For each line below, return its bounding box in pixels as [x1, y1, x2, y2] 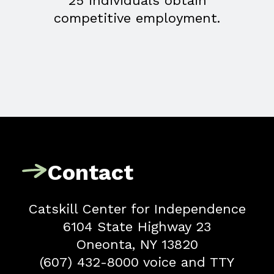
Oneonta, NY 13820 [76, 237, 198, 253]
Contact [47, 159, 134, 185]
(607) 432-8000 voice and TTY [40, 254, 234, 270]
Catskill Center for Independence [28, 201, 246, 217]
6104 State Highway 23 [63, 219, 211, 235]
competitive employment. [54, 10, 220, 26]
